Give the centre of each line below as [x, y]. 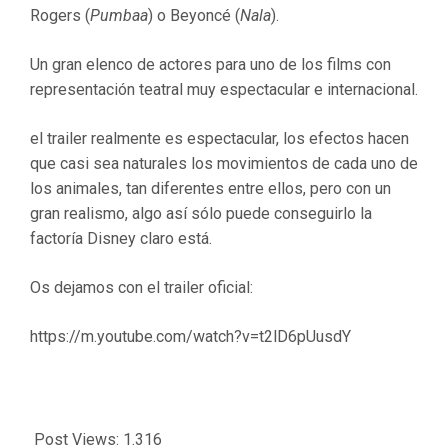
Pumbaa [119, 15]
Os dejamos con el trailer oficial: [141, 287]
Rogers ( [60, 15]
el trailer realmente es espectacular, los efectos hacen [219, 138]
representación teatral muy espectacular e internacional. [224, 89]
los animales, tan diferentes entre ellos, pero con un [210, 188]
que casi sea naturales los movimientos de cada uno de [224, 163]
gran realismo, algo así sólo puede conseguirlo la [201, 213]
